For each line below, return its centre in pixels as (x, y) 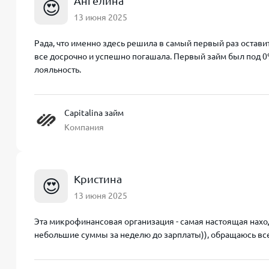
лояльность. (58, 70)
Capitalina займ (94, 113)
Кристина (98, 179)
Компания (84, 127)
